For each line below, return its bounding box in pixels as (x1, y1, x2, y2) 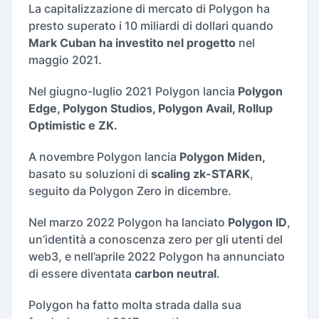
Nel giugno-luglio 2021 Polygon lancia (28, 83, 238, 98)
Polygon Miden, (179, 149, 266, 164)
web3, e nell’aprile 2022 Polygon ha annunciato (28, 249, 285, 263)
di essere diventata (28, 266, 135, 281)
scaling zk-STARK (151, 166, 250, 181)
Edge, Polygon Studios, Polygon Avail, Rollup (28, 100, 273, 115)
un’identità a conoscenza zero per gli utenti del (28, 231, 283, 246)
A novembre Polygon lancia (28, 149, 179, 164)
